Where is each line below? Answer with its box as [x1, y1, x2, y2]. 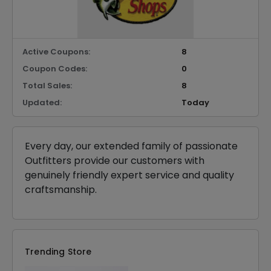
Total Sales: [22, 80, 72, 91]
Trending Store [25, 246, 92, 258]
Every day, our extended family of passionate [25, 139, 238, 153]
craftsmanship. [25, 183, 97, 197]
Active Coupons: [22, 46, 90, 57]
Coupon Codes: [22, 63, 87, 74]
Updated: [22, 97, 62, 108]
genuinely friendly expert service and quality [25, 168, 234, 182]
